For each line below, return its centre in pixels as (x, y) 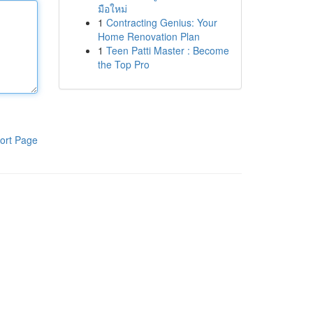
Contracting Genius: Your (161, 22)
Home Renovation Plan (148, 36)
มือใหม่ (112, 8)
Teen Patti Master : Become (167, 50)
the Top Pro (123, 64)
